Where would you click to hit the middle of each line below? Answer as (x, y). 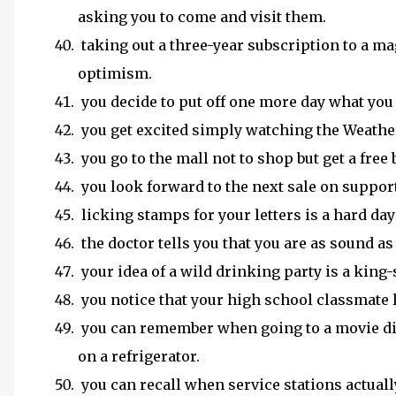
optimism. (115, 73)
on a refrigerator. (141, 356)
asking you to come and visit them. (204, 17)
